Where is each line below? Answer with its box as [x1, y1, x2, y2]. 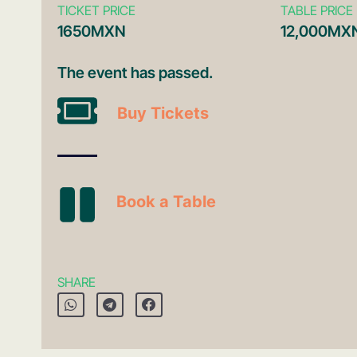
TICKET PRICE [57, 2, 135, 18]
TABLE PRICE [280, 2, 353, 18]
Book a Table [116, 191, 216, 211]
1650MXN [57, 21, 126, 41]
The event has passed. [57, 62, 213, 82]
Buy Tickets [117, 104, 209, 124]
